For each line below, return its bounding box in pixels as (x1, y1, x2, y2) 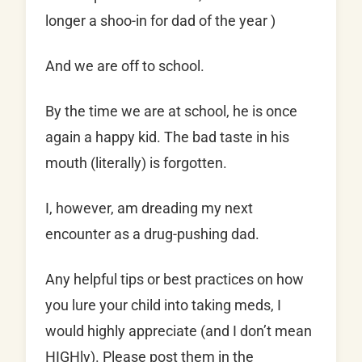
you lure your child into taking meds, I (45, 297, 281, 314)
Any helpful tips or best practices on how (45, 271, 304, 288)
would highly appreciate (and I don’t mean (45, 322, 312, 340)
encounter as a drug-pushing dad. (45, 225, 259, 243)
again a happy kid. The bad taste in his (45, 128, 289, 146)
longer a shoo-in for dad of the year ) (45, 12, 276, 30)
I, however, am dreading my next (45, 200, 253, 217)
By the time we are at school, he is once (45, 103, 297, 120)
